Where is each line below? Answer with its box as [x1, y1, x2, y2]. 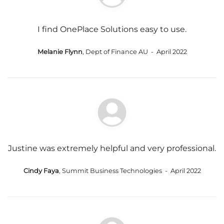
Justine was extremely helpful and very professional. [8, 143, 216, 153]
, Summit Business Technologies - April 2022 [58, 166, 201, 174]
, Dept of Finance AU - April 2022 [82, 47, 187, 55]
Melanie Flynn [37, 47, 82, 55]
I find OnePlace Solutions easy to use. [37, 24, 186, 34]
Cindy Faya [23, 166, 59, 174]
